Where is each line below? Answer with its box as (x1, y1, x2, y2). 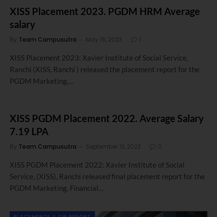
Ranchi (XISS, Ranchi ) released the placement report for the (10, 64, 200, 74)
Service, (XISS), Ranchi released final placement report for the (10, 171, 205, 181)
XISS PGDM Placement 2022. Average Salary (10, 112, 204, 124)
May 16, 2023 (86, 35, 122, 44)
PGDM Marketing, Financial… (10, 183, 104, 192)
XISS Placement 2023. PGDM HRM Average (10, 5, 200, 17)
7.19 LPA (10, 125, 48, 137)
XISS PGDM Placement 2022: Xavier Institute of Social (10, 160, 185, 169)
